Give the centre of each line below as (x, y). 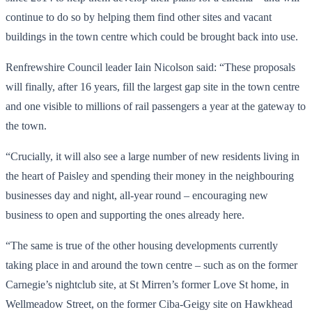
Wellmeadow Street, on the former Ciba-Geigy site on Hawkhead (149, 304)
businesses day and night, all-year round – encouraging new (137, 195)
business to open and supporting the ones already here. (125, 214)
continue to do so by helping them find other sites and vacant (139, 17)
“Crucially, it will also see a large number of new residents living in (153, 156)
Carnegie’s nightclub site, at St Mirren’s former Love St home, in (147, 284)
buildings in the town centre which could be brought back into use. (152, 36)
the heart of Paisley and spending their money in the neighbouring (150, 175)
